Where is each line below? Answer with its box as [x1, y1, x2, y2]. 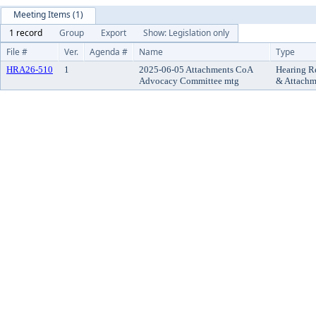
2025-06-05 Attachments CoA [139, 64, 253, 75]
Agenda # [90, 46, 128, 58]
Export [101, 27, 126, 39]
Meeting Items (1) [13, 8, 83, 20]
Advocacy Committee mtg [139, 75, 239, 86]
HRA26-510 [6, 64, 53, 75]
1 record [9, 27, 42, 39]
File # [6, 46, 28, 58]
